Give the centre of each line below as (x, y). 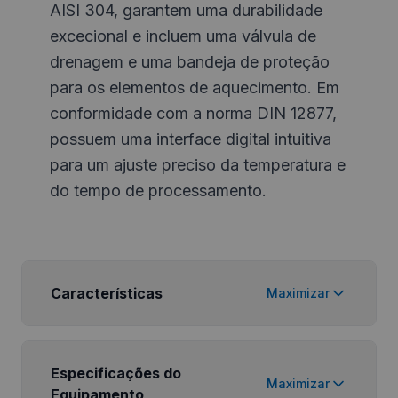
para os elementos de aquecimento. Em (195, 88)
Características (107, 293)
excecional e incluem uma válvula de (183, 36)
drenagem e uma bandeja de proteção (190, 62)
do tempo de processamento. (158, 191)
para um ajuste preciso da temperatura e (198, 165)
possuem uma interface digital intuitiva (191, 139)
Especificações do (116, 373)
